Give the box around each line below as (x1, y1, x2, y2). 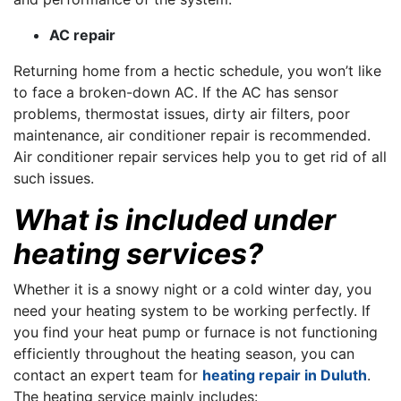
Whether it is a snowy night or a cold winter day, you (13, 280, 371, 298)
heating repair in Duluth (202, 366, 367, 384)
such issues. (13, 169, 94, 187)
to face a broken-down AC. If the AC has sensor (13, 83, 338, 101)
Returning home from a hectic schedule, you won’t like (13, 62, 381, 80)
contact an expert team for (13, 366, 202, 384)
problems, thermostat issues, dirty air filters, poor (13, 105, 350, 123)
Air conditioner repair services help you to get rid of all (13, 148, 387, 166)
